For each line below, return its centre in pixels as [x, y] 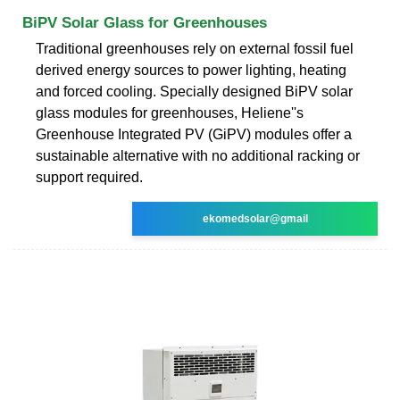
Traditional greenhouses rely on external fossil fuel [195, 48]
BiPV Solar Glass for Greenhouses [145, 22]
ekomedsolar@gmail [255, 218]
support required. [89, 177]
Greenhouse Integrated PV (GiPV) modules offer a [194, 134]
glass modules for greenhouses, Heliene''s [170, 112]
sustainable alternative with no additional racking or [198, 155]
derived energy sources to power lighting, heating [191, 70]
